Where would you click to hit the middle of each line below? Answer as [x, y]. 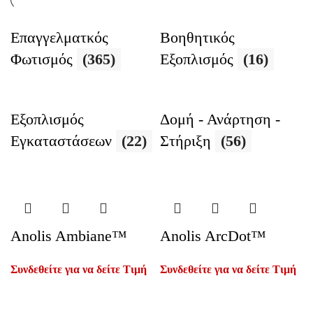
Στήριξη [188, 141]
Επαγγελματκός [59, 37]
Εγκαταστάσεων [63, 141]
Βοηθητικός [197, 37]
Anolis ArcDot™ [213, 236]
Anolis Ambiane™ [69, 236]
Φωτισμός [44, 59]
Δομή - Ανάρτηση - [220, 119]
